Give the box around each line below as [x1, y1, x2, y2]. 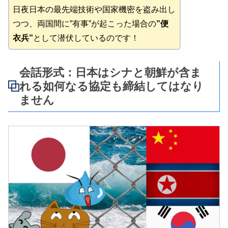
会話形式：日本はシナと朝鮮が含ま [19, 66, 202, 79]
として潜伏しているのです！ [33, 33, 139, 42]
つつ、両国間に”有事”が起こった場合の [13, 19, 156, 28]
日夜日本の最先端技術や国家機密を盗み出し [13, 5, 176, 14]
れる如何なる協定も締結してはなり [19, 79, 204, 93]
